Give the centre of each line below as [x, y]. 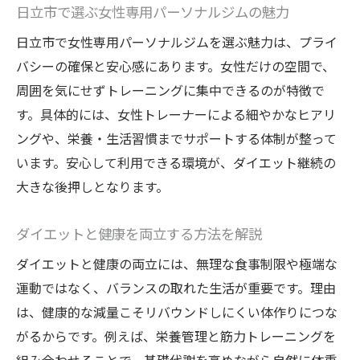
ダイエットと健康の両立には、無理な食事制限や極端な [177, 264]
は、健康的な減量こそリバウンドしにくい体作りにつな [177, 312]
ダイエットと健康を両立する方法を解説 [139, 233]
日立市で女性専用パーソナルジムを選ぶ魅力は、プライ [177, 42]
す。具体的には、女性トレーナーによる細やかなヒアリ [176, 115]
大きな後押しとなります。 [92, 187]
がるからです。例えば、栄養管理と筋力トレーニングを [176, 336]
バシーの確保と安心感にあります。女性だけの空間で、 [176, 66]
